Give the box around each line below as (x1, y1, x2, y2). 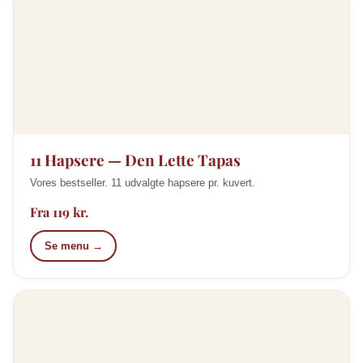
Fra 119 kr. (30, 203, 88, 220)
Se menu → (44, 239, 103, 252)
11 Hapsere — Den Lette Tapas (30, 149, 241, 170)
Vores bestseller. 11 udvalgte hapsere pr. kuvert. (30, 177, 255, 189)
